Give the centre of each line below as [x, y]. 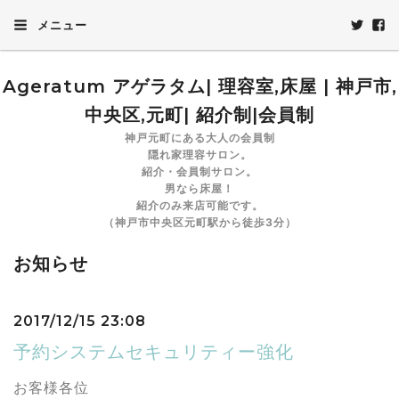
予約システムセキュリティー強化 [154, 352]
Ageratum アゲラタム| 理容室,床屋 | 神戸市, [199, 86]
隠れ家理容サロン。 [199, 155]
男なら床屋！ [199, 188]
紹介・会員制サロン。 [199, 171]
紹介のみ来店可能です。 [199, 205]
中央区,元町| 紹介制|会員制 [199, 115]
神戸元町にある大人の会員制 [199, 138]
